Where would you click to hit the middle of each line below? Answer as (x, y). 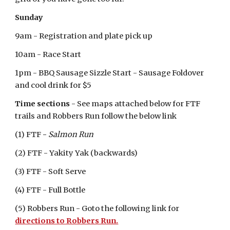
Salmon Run (71, 135)
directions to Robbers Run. (67, 221)
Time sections (43, 104)
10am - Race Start (48, 54)
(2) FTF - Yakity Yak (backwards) (76, 153)
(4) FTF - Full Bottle (50, 190)
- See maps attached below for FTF (135, 104)
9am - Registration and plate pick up (84, 36)
